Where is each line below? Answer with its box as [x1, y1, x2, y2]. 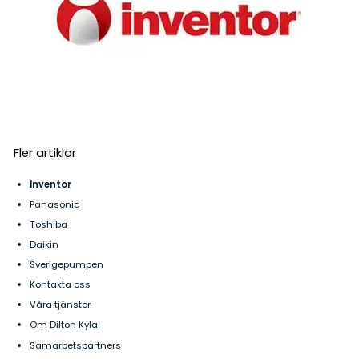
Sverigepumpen [29, 258, 103, 272]
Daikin [29, 238, 58, 252]
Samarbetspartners [29, 338, 121, 352]
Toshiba [29, 218, 67, 232]
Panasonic [29, 197, 79, 211]
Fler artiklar [13, 144, 76, 162]
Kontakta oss [29, 278, 91, 292]
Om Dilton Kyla [29, 318, 98, 332]
